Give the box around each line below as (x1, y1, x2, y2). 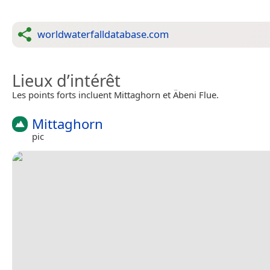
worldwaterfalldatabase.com (37, 27, 169, 41)
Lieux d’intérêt (12, 69, 121, 92)
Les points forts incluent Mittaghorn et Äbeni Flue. (12, 88, 219, 101)
